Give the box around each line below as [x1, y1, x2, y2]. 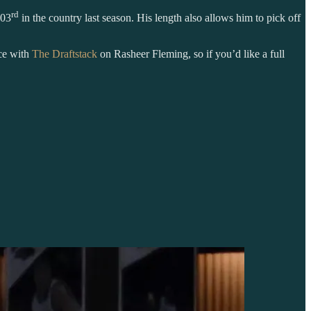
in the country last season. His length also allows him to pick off [19, 12, 301, 24]
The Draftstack [32, 48, 97, 60]
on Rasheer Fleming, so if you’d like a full [97, 48, 285, 60]
